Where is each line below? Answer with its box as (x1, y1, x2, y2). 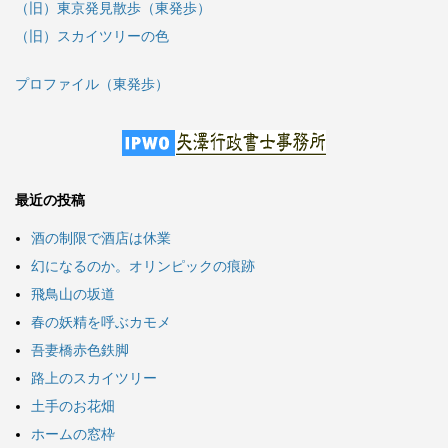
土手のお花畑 (31, 398, 115, 415)
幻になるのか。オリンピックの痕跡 (31, 258, 255, 275)
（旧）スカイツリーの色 (15, 27, 169, 44)
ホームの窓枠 (31, 426, 115, 443)
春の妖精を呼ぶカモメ (31, 314, 171, 331)
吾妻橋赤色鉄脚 (31, 342, 129, 359)
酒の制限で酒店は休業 (31, 230, 171, 247)
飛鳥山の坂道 (31, 286, 115, 303)
